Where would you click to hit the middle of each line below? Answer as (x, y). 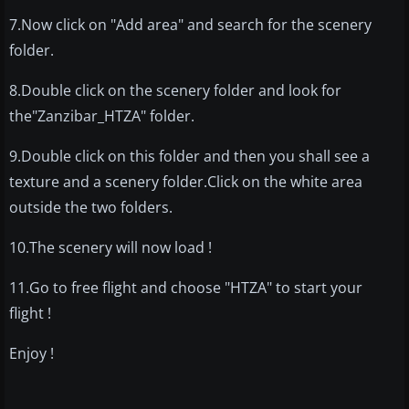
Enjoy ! (31, 354)
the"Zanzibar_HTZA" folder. (102, 116)
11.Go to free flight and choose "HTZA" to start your (186, 288)
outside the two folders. (91, 208)
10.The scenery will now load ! (110, 248)
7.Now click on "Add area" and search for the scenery (190, 25)
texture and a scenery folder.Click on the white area (186, 182)
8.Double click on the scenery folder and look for (175, 91)
